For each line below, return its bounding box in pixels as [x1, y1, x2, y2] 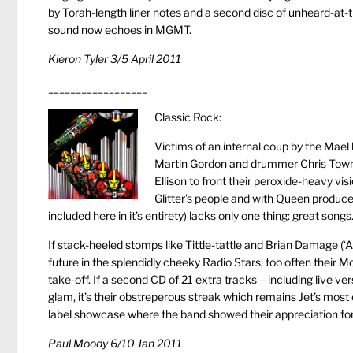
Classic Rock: [154, 110, 221, 124]
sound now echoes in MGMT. [48, 23, 191, 36]
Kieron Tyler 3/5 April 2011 [48, 52, 181, 65]
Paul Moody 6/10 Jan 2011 [48, 336, 182, 350]
